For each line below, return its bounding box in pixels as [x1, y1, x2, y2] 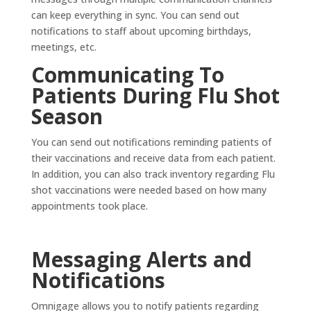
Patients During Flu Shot [31, 81, 280, 110]
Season [31, 101, 103, 131]
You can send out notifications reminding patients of [31, 135, 271, 149]
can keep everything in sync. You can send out [31, 8, 239, 22]
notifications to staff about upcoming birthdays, [31, 24, 251, 37]
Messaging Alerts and [31, 244, 252, 274]
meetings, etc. [31, 40, 96, 53]
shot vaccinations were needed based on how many [31, 183, 267, 196]
